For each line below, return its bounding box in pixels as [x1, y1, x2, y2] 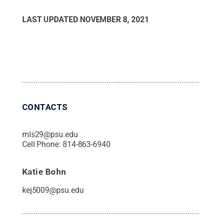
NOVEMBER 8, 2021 [79, 14, 149, 24]
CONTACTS [22, 102, 68, 112]
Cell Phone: [22, 139, 63, 149]
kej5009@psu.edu [22, 185, 84, 195]
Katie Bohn [22, 166, 67, 177]
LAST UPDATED [22, 14, 80, 24]
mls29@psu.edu [22, 129, 78, 139]
